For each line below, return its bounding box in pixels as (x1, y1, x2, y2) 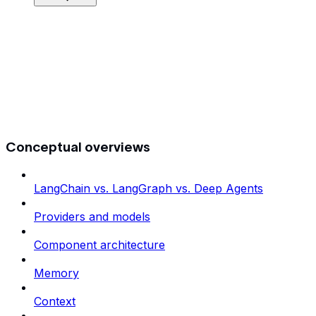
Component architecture (34, 238, 165, 253)
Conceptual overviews (6, 139, 150, 154)
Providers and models (34, 209, 150, 224)
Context (34, 294, 75, 309)
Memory (34, 266, 79, 281)
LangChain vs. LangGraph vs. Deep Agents (34, 181, 263, 196)
